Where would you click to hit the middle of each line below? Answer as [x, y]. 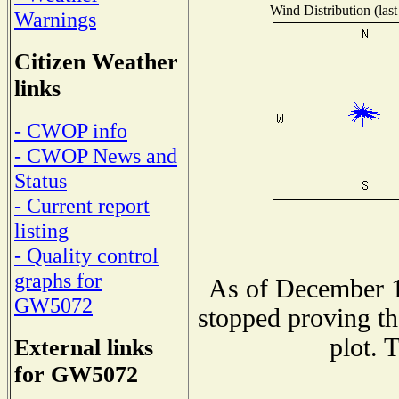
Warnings [55, 19]
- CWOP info [71, 131]
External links [84, 348]
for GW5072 [76, 375]
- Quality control [86, 256]
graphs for [58, 281]
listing [41, 231]
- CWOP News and [96, 156]
